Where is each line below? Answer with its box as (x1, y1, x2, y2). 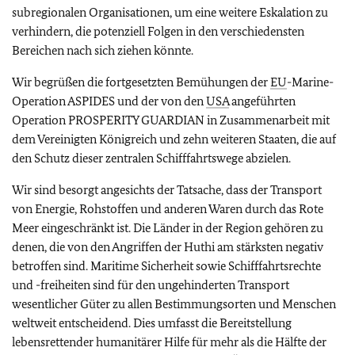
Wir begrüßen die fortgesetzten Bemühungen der (12, 74, 270, 90)
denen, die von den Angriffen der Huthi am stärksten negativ (12, 239, 323, 254)
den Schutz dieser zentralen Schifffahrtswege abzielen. (12, 151, 291, 166)
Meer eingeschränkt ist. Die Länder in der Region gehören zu (12, 220, 323, 235)
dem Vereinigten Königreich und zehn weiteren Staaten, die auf (12, 132, 336, 147)
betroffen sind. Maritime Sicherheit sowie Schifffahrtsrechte (12, 258, 321, 273)
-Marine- (287, 74, 334, 90)
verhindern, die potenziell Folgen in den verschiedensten (12, 24, 304, 39)
